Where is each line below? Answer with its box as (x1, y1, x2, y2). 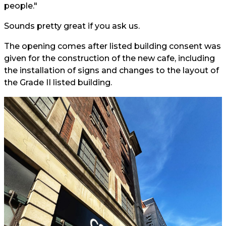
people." (4, 1, 37, 11)
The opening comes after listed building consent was (4, 41, 221, 51)
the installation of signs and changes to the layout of (4, 66, 219, 75)
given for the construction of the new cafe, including (4, 53, 215, 63)
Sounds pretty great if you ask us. (4, 21, 140, 31)
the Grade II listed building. (4, 78, 112, 87)
